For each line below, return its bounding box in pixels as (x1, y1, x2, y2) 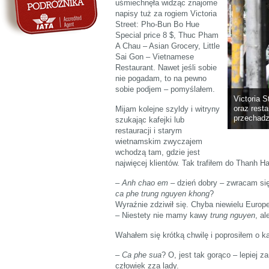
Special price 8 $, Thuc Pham (115, 30, 219, 40)
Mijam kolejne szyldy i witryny (115, 104, 220, 113)
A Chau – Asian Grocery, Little (115, 41, 220, 50)
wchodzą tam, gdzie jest (115, 147, 200, 157)
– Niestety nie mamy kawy (115, 210, 210, 220)
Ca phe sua (122, 250, 162, 259)
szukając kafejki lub (115, 115, 184, 124)
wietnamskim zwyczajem (115, 136, 202, 146)
